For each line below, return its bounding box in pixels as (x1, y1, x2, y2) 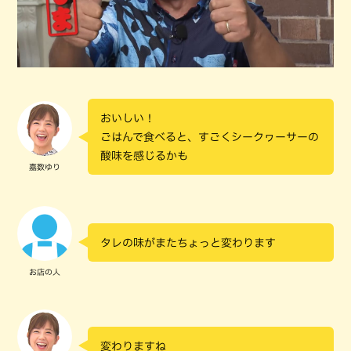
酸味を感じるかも (100, 150, 188, 162)
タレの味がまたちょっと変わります (100, 237, 276, 248)
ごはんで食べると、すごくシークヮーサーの (100, 132, 319, 143)
